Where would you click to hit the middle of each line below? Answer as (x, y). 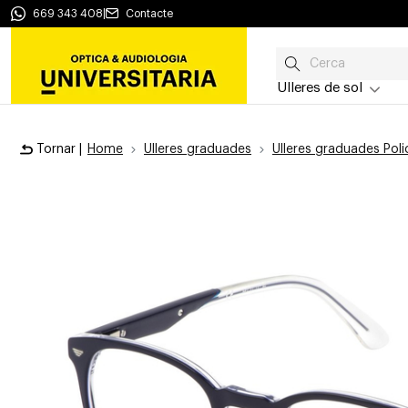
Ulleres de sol (320, 88)
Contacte (149, 14)
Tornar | (59, 149)
